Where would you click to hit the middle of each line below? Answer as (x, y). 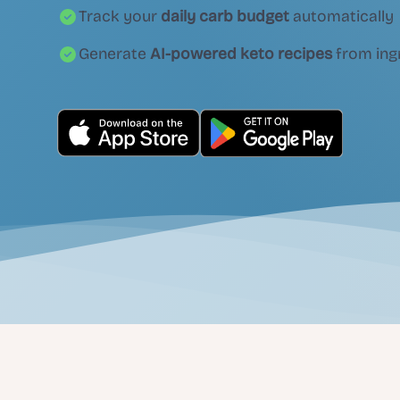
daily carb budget (225, 17)
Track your (120, 17)
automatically (342, 17)
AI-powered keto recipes (241, 54)
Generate (114, 54)
